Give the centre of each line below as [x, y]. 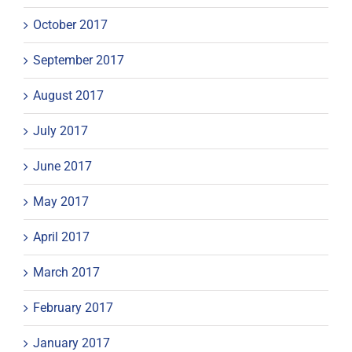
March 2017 [66, 272]
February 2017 [73, 307]
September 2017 [79, 60]
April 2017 [61, 236]
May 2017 [61, 201]
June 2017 [62, 166]
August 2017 [68, 95]
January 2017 [71, 343]
